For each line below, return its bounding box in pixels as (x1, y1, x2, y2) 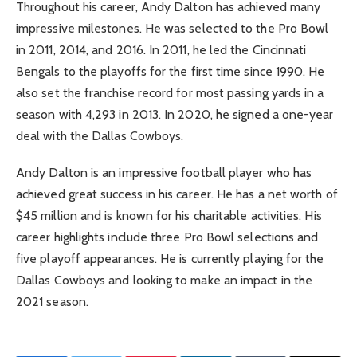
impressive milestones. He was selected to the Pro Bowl (16, 21, 329, 37)
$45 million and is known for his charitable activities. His (16, 208, 322, 224)
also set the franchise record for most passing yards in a (16, 85, 324, 101)
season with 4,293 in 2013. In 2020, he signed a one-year (16, 107, 334, 123)
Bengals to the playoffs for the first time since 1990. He (16, 64, 325, 80)
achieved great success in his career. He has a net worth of (16, 186, 338, 202)
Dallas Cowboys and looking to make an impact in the (16, 273, 313, 288)
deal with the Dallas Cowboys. (16, 128, 184, 144)
